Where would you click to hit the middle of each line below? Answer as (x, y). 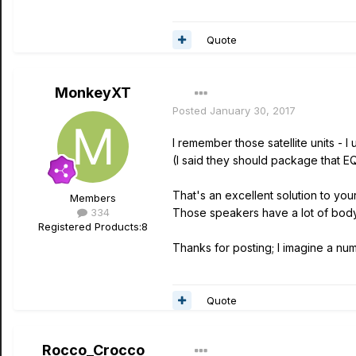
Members (93, 198)
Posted (191, 110)
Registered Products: (90, 226)
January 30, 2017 (253, 110)
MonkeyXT (93, 93)
